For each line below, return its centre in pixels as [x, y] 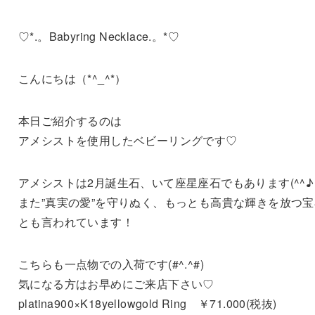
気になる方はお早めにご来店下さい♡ [116, 283]
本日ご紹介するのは [70, 120]
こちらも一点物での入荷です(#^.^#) [111, 264]
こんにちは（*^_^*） [72, 78]
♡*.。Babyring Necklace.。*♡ [98, 36]
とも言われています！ [76, 221]
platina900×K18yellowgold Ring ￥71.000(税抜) [147, 303]
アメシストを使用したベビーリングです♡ [128, 140]
